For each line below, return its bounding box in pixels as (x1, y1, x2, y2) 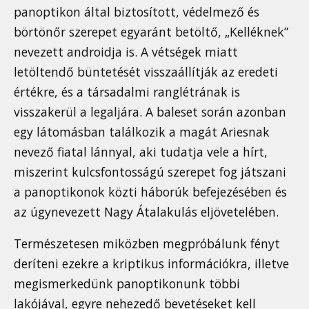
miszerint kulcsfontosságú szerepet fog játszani (14, 163, 286, 180)
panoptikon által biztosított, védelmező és (14, 3, 259, 20)
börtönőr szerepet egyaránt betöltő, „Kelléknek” (14, 23, 288, 40)
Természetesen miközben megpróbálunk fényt (14, 235, 280, 252)
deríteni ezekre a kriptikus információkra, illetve (14, 255, 289, 272)
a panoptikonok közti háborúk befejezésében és (14, 183, 287, 200)
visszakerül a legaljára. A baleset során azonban (14, 103, 286, 120)
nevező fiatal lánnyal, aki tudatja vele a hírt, (14, 143, 268, 160)
